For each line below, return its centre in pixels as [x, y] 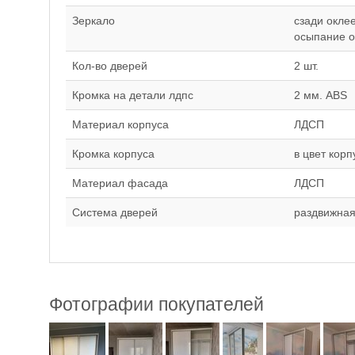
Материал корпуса [120, 124]
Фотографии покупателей [157, 304]
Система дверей [115, 212]
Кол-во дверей [110, 66]
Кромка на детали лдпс [133, 95]
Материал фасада [120, 183]
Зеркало [94, 21]
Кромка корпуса [113, 154]
